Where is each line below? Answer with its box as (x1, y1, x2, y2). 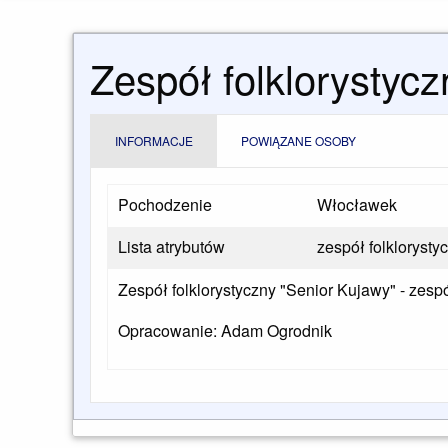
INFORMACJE (115, 132, 193, 150)
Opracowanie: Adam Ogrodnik (118, 319, 332, 343)
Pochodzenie (118, 193, 212, 217)
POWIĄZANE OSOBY (241, 132, 356, 150)
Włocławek (317, 193, 397, 217)
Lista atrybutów (118, 235, 225, 259)
